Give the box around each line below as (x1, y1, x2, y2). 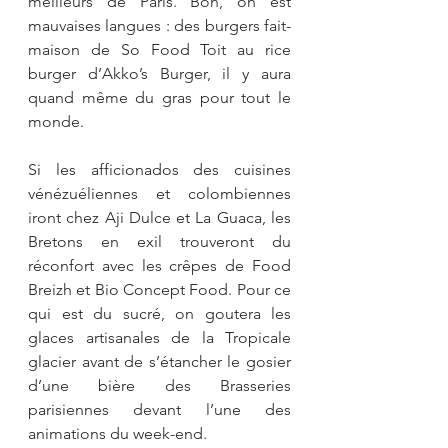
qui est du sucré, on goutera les (28, 303, 291, 323)
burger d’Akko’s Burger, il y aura (28, 63, 291, 83)
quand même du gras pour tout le (28, 87, 291, 107)
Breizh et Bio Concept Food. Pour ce (28, 279, 291, 299)
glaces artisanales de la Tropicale (28, 327, 291, 347)
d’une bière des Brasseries (28, 375, 291, 395)
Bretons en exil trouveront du (28, 231, 291, 251)
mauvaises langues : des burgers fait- (28, 15, 291, 35)
